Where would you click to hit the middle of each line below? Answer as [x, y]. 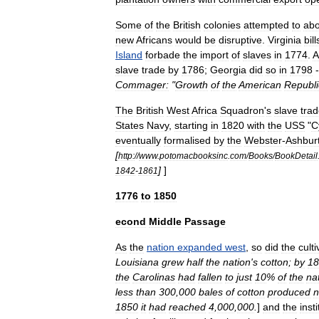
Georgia [228, 70]
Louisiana [137, 262]
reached [187, 307]
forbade [163, 55]
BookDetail [296, 156]
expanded [200, 247]
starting [191, 125]
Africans [154, 40]
